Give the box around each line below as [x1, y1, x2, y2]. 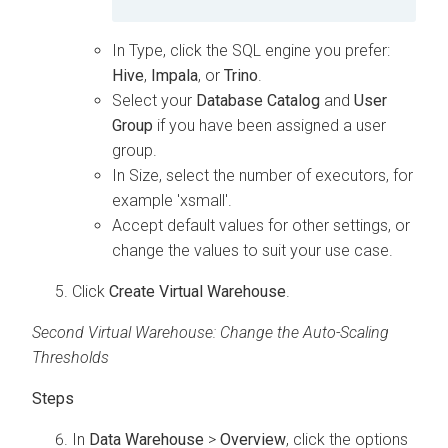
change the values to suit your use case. [112, 240, 393, 260]
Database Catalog [196, 90, 320, 110]
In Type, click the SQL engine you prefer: [112, 40, 390, 60]
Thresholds [32, 347, 109, 367]
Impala [151, 65, 198, 85]
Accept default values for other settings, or [112, 215, 410, 235]
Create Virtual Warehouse [109, 281, 286, 301]
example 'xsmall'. [112, 190, 232, 210]
